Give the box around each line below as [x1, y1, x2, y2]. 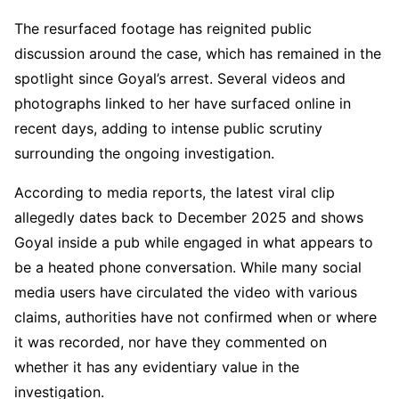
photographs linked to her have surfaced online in [14, 94, 351, 112]
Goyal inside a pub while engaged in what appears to [14, 232, 373, 251]
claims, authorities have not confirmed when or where [14, 307, 377, 326]
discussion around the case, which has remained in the [14, 44, 381, 62]
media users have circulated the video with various [14, 282, 357, 301]
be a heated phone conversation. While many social [14, 257, 362, 276]
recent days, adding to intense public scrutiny [14, 118, 322, 137]
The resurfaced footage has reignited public [14, 19, 312, 37]
